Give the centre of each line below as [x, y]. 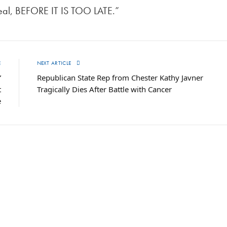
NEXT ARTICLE [55, 63]
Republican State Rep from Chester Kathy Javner [120, 78]
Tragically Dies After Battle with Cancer [104, 89]
